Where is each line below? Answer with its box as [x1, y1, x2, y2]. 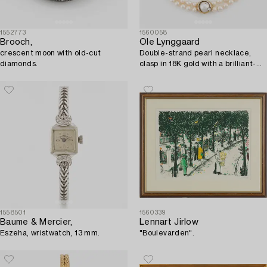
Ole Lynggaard [139, 38, 200, 47]
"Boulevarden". [139, 229, 195, 237]
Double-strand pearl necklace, [139, 49, 252, 57]
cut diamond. [139, 71, 188, 79]
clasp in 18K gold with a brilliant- [139, 60, 256, 68]
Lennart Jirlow [139, 218, 198, 227]
